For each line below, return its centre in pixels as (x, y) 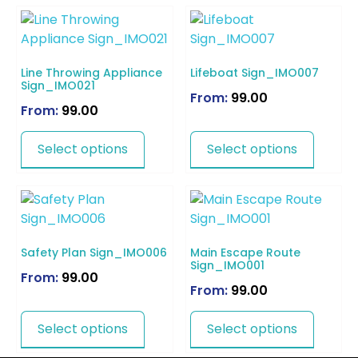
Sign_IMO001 (227, 266)
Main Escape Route (245, 253)
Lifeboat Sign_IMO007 (254, 73)
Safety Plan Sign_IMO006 (94, 253)
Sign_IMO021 (58, 86)
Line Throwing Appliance (91, 73)
